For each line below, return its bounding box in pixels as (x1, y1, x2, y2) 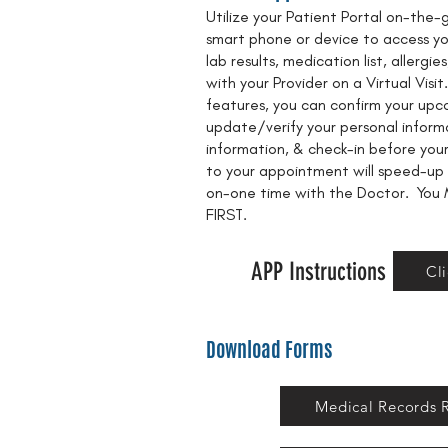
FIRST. (206, 205, 247, 224)
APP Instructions (251, 257, 386, 286)
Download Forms (206, 335, 332, 364)
